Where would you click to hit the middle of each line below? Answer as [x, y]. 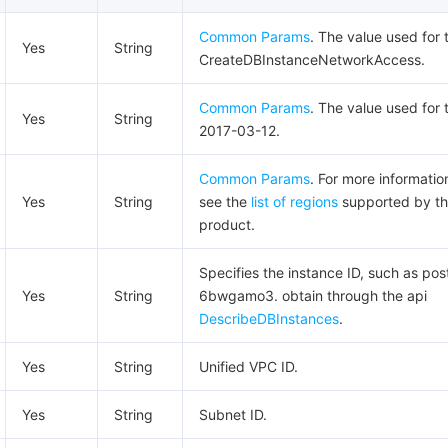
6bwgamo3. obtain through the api [313, 295]
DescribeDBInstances [269, 318]
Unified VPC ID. [248, 366]
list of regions [294, 201]
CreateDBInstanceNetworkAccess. [312, 59]
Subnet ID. [233, 414]
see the [225, 201]
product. [227, 224]
